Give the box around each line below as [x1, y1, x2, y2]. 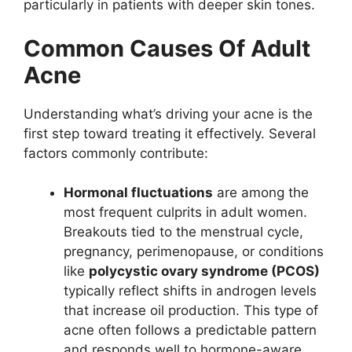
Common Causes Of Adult [24, 34, 310, 62]
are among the [213, 185, 309, 201]
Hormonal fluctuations [64, 185, 213, 201]
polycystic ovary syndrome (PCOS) [89, 263, 320, 280]
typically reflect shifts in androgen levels [64, 283, 317, 299]
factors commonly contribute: [24, 145, 208, 161]
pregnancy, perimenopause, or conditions [64, 244, 324, 260]
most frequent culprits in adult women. [64, 204, 307, 221]
